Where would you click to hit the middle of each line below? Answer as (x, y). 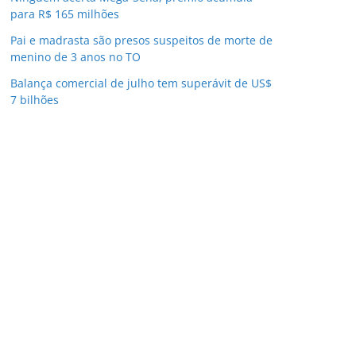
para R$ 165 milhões (65, 14)
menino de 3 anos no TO (75, 57)
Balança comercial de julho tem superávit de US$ (141, 83)
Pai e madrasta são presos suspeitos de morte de (141, 40)
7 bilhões (35, 100)
